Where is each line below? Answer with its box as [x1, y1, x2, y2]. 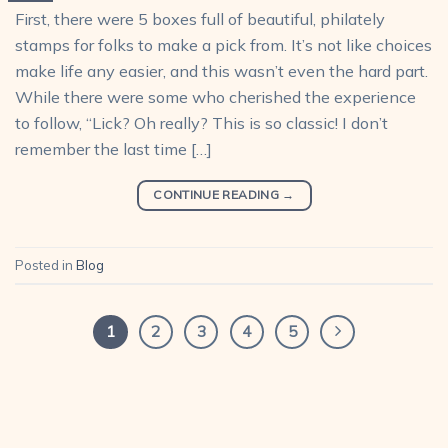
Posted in [15, 256, 76, 273]
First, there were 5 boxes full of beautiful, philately [15, 8, 385, 29]
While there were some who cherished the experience [15, 86, 416, 107]
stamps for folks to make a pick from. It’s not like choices [15, 34, 432, 55]
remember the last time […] [15, 138, 212, 159]
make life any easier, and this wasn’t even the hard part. [15, 60, 428, 81]
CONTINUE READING [153, 187, 283, 203]
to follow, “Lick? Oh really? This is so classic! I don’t [15, 112, 388, 133]
